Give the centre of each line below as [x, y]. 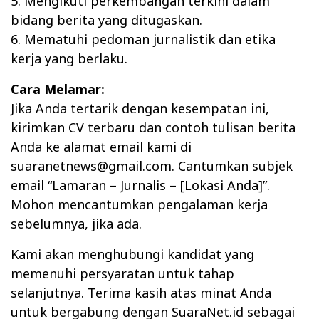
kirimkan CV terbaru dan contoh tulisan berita [153, 128]
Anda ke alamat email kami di [101, 147]
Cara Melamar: [58, 89]
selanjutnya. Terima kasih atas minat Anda [141, 293]
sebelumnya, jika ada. [76, 224]
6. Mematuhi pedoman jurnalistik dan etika [143, 40]
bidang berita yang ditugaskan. [106, 20]
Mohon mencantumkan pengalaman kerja [139, 205]
